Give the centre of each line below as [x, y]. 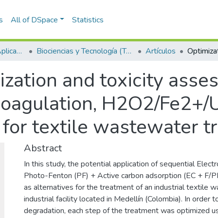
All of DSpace [34, 20]
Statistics [88, 20]
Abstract [43, 148]
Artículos [161, 51]
